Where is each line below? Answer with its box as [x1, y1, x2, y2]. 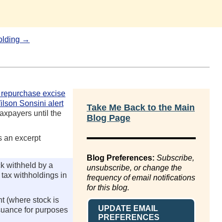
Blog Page [87, 113, 130, 123]
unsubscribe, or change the [87, 164, 182, 172]
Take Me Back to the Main [87, 103, 195, 112]
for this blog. [87, 183, 129, 192]
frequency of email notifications [87, 173, 195, 182]
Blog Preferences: [87, 154, 155, 162]
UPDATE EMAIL [98, 204, 158, 213]
